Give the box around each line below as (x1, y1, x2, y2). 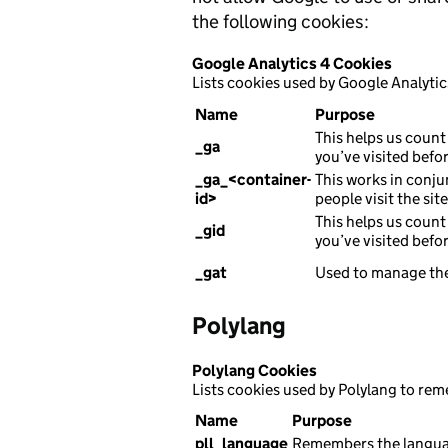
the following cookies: (192, 10, 369, 34)
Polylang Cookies (192, 360, 317, 380)
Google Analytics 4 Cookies (192, 54, 392, 74)
